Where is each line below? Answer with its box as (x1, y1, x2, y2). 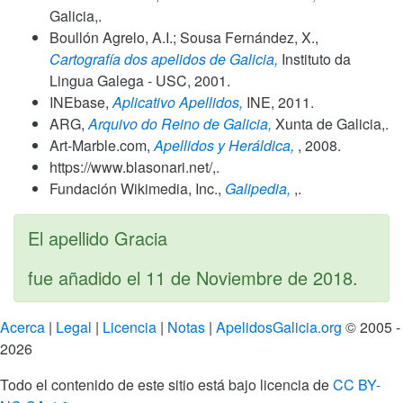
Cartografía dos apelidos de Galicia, (49, 48, 278, 69)
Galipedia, (225, 177, 291, 199)
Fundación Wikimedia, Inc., (49, 177, 225, 199)
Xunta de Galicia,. (272, 112, 389, 134)
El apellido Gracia (28, 224, 167, 251)
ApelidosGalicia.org (216, 316, 342, 337)
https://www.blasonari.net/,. (49, 156, 219, 177)
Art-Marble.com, (49, 134, 154, 156)
